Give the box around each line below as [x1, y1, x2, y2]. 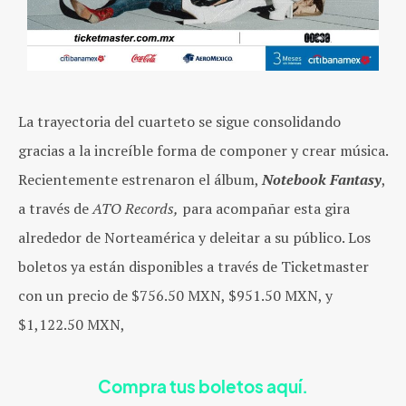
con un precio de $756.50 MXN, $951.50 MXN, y [18, 285, 333, 306]
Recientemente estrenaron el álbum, [18, 169, 262, 190]
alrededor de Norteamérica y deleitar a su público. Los [18, 227, 371, 248]
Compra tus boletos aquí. [98, 377, 308, 398]
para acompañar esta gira [179, 198, 350, 219]
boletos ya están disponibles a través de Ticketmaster [18, 256, 369, 277]
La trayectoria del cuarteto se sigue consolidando [18, 111, 341, 132]
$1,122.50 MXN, [18, 314, 125, 335]
